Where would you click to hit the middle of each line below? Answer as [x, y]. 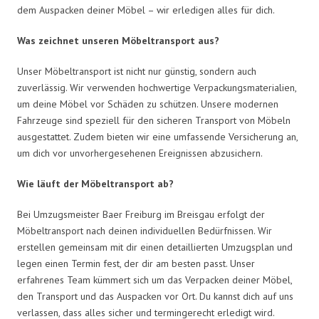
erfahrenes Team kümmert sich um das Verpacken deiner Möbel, [155, 279]
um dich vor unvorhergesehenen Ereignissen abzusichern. [140, 153]
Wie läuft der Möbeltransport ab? [95, 183]
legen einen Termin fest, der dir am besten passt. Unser [136, 263]
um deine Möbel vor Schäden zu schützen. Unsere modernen [148, 104]
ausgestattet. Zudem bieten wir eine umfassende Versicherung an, [157, 136]
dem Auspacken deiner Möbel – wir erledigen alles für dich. [146, 10]
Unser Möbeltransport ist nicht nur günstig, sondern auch [137, 71]
